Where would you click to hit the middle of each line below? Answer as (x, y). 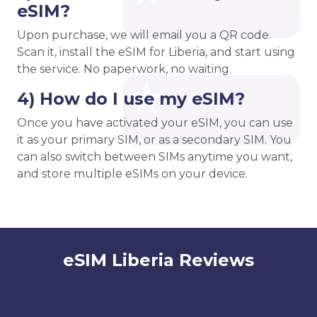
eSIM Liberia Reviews (158, 260)
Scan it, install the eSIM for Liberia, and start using (156, 52)
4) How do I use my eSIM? (131, 99)
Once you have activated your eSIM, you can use (155, 123)
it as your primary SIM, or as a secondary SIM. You (154, 140)
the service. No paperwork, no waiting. (124, 69)
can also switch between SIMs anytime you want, (155, 157)
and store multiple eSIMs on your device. (132, 174)
